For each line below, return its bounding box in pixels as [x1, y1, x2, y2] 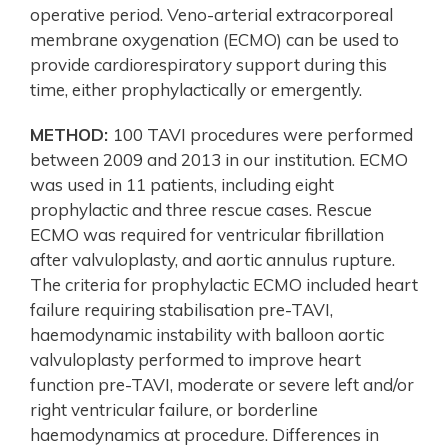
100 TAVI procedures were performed [113, 123, 413, 145]
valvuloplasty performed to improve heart [30, 348, 361, 370]
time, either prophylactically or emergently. [30, 78, 362, 100]
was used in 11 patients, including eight [30, 173, 334, 195]
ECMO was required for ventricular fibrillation [30, 223, 384, 245]
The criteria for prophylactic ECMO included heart [30, 273, 418, 295]
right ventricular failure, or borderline [30, 398, 318, 420]
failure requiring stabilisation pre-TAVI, [30, 298, 333, 320]
